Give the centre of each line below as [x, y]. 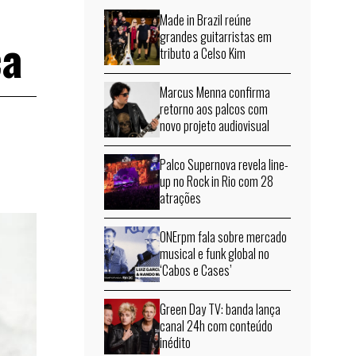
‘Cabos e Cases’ [196, 271]
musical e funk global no [215, 254]
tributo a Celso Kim [203, 54]
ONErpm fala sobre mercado [223, 237]
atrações [180, 198]
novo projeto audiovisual [215, 126]
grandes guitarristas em [216, 37]
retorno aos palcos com [214, 109]
